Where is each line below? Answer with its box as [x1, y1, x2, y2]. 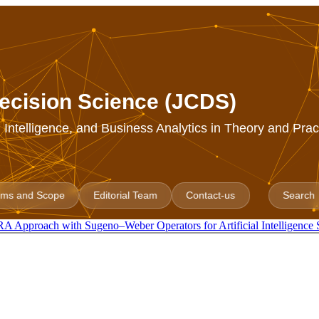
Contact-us [186, 189, 236, 202]
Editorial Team [93, 189, 158, 202]
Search [283, 189, 315, 202]
